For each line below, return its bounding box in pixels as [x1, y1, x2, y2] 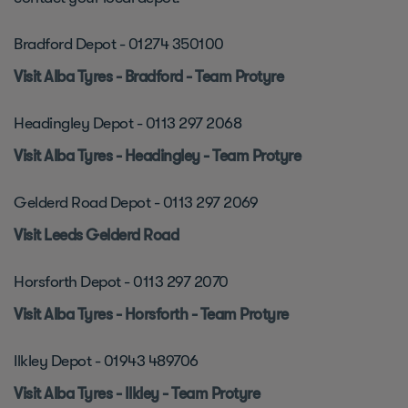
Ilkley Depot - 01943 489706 [14, 352, 199, 370]
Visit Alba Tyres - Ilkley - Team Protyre [14, 384, 266, 403]
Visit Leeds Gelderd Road [14, 226, 178, 244]
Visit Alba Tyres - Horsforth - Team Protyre [14, 305, 289, 323]
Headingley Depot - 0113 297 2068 [14, 114, 241, 132]
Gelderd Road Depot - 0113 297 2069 [14, 193, 258, 211]
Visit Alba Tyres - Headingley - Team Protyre [14, 147, 304, 165]
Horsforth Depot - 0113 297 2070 [14, 272, 231, 291]
